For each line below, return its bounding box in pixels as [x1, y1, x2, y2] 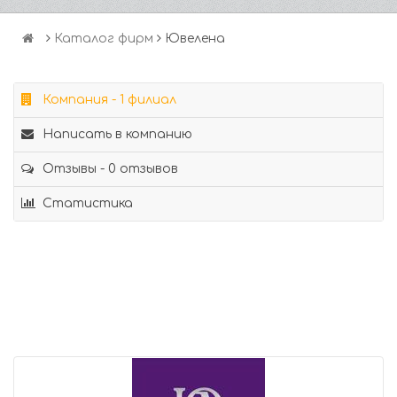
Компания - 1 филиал [39, 93, 176, 106]
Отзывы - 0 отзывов [39, 162, 178, 175]
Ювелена [165, 32, 225, 45]
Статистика [39, 197, 133, 210]
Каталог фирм [54, 32, 153, 45]
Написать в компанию [39, 128, 192, 141]
